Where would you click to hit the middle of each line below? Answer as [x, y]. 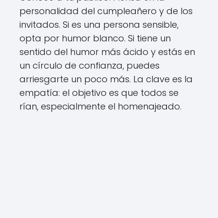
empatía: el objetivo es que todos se [99, 92]
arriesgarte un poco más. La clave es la [106, 79]
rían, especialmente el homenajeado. [100, 106]
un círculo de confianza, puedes [90, 65]
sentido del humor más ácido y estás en [107, 52]
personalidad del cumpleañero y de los [106, 11]
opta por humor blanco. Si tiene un [95, 38]
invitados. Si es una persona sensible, [99, 24]
